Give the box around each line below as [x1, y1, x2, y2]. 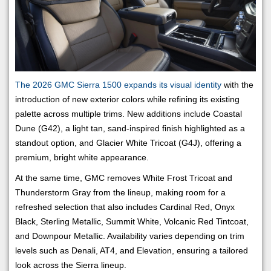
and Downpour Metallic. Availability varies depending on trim [15, 230, 244, 241]
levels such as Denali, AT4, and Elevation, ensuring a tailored [15, 245, 248, 255]
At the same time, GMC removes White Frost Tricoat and [15, 172, 232, 183]
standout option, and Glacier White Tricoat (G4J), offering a [15, 137, 241, 148]
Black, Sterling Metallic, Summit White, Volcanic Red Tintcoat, [15, 216, 249, 226]
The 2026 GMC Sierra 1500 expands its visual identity [15, 79, 221, 90]
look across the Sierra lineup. [15, 260, 126, 270]
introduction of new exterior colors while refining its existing [15, 94, 240, 104]
